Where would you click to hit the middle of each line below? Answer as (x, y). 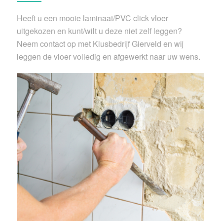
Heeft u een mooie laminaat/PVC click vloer (92, 18)
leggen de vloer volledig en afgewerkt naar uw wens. (108, 57)
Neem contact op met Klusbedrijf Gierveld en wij (100, 44)
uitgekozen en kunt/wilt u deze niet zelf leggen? (99, 31)
